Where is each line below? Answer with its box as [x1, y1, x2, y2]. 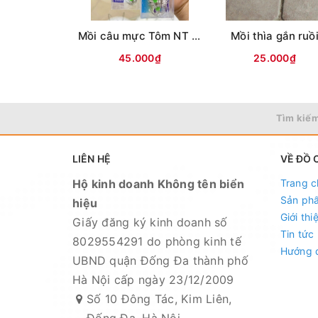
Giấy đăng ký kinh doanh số [72, 214, 228, 229]
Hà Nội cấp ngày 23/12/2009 [72, 272, 234, 287]
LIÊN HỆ [72, 152, 111, 165]
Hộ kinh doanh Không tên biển [72, 176, 244, 191]
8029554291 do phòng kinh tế [72, 234, 241, 248]
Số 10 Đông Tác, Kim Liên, [87, 291, 232, 306]
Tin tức [280, 227, 314, 240]
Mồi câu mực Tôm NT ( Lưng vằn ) [191, 28, 200, 43]
